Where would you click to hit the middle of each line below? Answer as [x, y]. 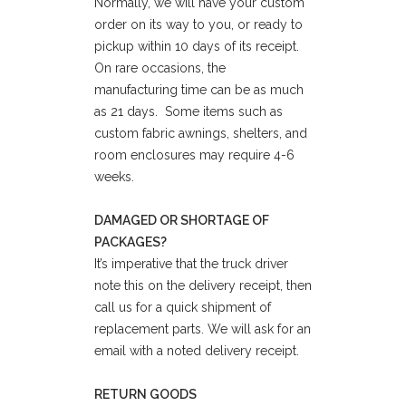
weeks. [114, 177]
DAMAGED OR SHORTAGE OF [182, 220]
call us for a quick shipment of [183, 307]
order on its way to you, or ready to [198, 24]
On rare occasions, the [160, 68]
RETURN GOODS [145, 394]
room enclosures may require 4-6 [194, 155]
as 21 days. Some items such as [188, 111]
